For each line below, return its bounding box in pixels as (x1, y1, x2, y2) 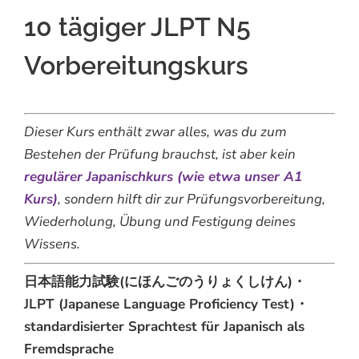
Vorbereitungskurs (23, 50, 248, 81)
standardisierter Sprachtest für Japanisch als (23, 317, 305, 337)
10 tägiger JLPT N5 (23, 12, 251, 42)
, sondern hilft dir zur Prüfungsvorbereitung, (57, 190, 325, 209)
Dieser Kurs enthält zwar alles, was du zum (23, 123, 287, 142)
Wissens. (23, 235, 80, 254)
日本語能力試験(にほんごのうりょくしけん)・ (23, 272, 306, 292)
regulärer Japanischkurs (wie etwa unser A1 (23, 167, 302, 187)
